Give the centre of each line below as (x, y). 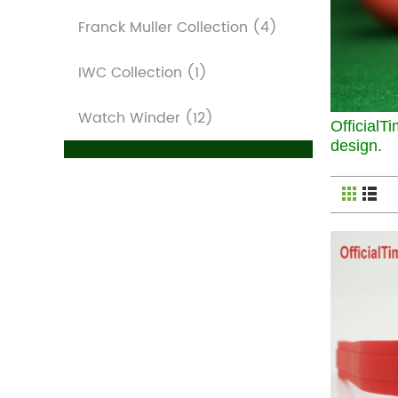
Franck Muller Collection (165, 28)
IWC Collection (132, 73)
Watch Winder (131, 118)
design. (356, 145)
